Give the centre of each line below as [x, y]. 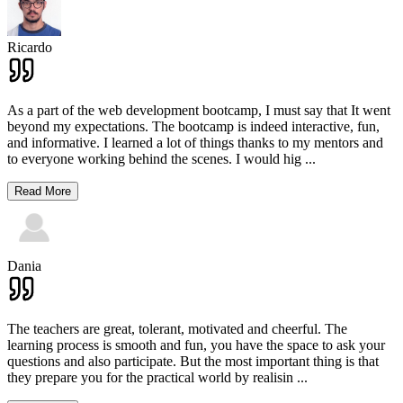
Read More [43, 191]
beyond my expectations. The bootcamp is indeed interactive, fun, [193, 126]
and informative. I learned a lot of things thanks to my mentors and [195, 142]
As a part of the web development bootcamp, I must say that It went [199, 110]
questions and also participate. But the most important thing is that [193, 361]
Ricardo [30, 47]
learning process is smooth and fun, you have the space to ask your [196, 345]
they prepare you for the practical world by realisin [150, 377]
